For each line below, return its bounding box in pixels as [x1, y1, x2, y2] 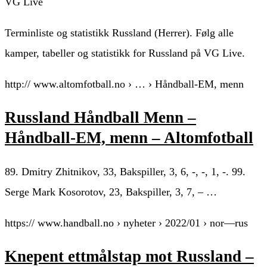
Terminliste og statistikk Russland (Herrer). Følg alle [5, 26, 234, 39]
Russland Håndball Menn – [5, 108, 196, 127]
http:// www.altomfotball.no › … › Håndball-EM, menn [5, 77, 244, 90]
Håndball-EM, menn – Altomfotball [5, 129, 253, 147]
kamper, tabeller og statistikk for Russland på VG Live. [5, 46, 245, 59]
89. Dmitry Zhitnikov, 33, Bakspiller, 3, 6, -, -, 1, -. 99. [5, 165, 246, 178]
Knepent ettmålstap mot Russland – [5, 247, 254, 266]
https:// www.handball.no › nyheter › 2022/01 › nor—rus [5, 216, 248, 229]
